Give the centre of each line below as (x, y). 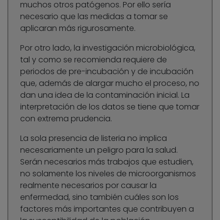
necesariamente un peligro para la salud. (99, 150)
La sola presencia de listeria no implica (94, 138)
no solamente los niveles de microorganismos (108, 173)
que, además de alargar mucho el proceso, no (110, 83)
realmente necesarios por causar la (88, 185)
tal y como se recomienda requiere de (94, 59)
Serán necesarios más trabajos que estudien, (107, 162)
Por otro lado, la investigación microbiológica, (108, 48)
